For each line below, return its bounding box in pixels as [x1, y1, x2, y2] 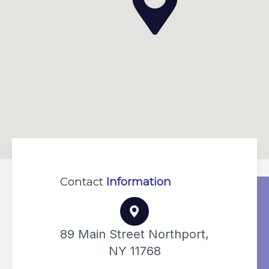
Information [106, 174, 171, 189]
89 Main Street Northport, [60, 226, 209, 241]
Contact [60, 174, 106, 189]
